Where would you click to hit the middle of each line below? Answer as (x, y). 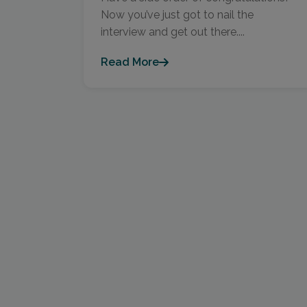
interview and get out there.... (173, 32)
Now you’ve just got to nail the (177, 15)
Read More (130, 62)
